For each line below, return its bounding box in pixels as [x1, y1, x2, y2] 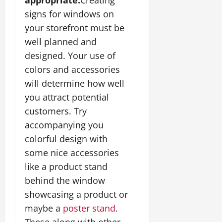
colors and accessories [25, 63, 120, 75]
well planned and [25, 35, 97, 48]
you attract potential [25, 91, 109, 103]
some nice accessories [25, 146, 119, 159]
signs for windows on [25, 7, 114, 20]
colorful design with [25, 132, 108, 145]
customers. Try [25, 105, 87, 117]
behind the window [25, 174, 105, 186]
